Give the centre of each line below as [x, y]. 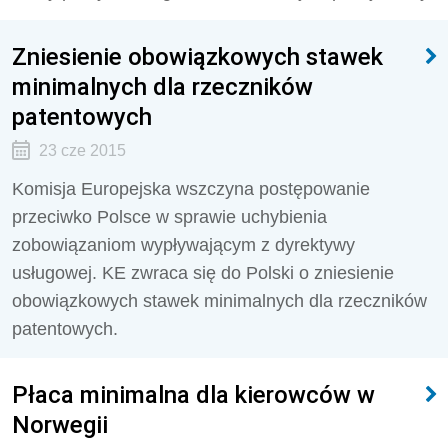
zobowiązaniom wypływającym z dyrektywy [183, 245]
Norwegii [60, 424]
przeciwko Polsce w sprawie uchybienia [169, 217]
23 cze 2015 [82, 150]
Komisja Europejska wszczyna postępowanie [191, 189]
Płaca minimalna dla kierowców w [193, 394]
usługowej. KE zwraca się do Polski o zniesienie [203, 273]
